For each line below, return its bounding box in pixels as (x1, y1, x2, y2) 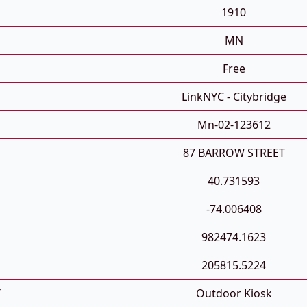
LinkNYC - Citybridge (181, 89, 286, 105)
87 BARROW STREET (182, 145, 285, 161)
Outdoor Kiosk (195, 286, 272, 302)
